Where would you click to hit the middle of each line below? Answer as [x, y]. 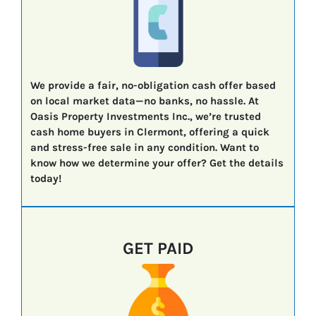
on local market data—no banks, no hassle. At [144, 101]
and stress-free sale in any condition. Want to [144, 148]
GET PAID [158, 248]
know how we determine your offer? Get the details [157, 163]
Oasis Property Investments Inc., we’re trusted [145, 117]
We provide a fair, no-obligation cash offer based [153, 86]
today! [45, 179]
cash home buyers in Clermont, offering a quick [150, 132]
